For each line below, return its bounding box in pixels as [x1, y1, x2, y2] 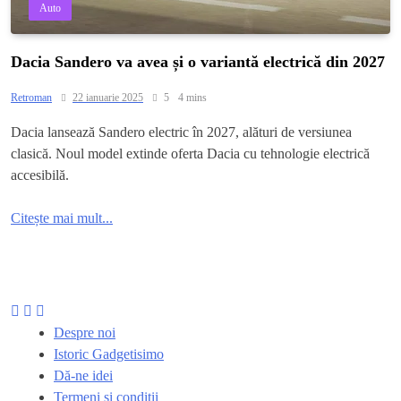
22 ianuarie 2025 [73, 90, 143, 104]
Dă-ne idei [54, 367, 113, 383]
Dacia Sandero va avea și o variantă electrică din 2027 [11, 52, 385, 71]
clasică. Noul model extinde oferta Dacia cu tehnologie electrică [11, 145, 370, 161]
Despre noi [54, 324, 115, 340]
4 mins [178, 90, 207, 104]
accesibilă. [11, 166, 69, 183]
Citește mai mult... [11, 209, 113, 226]
